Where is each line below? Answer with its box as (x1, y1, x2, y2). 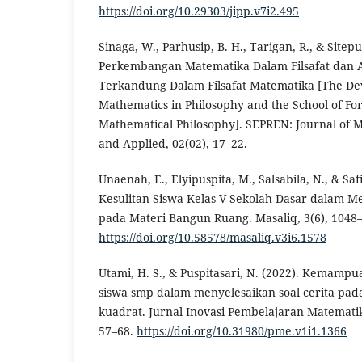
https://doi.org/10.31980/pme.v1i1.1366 (137, 323, 347, 339)
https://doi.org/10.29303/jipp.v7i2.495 (99, 2, 299, 19)
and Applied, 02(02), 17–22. (99, 136, 247, 151)
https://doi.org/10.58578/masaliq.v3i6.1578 (99, 229, 326, 246)
